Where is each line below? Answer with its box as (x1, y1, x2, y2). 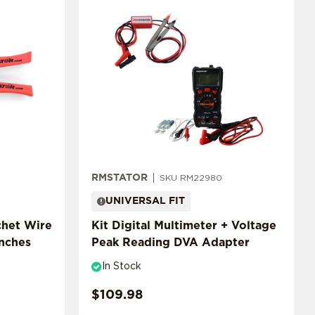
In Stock (102, 261, 141, 271)
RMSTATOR (91, 172, 148, 183)
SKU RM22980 (160, 174, 222, 183)
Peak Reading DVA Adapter (91, 236, 250, 248)
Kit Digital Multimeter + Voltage (91, 219, 276, 231)
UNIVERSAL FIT (105, 195, 185, 206)
